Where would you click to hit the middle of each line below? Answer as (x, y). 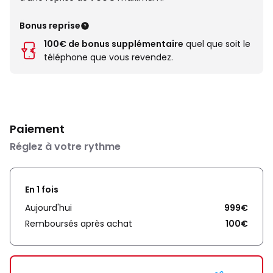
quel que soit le (217, 44)
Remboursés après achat (79, 224)
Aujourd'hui (48, 208)
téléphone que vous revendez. (108, 57)
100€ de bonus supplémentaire (114, 44)
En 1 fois (42, 190)
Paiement (37, 129)
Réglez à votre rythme (65, 147)
